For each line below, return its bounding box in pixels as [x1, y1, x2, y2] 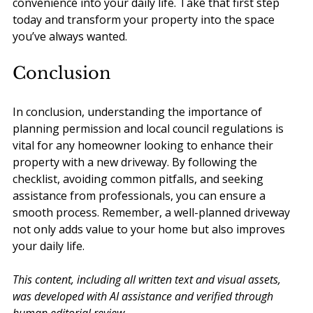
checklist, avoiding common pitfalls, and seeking [13, 171, 266, 187]
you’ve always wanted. [13, 29, 127, 45]
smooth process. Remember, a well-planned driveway [13, 205, 293, 221]
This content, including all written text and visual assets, [13, 272, 284, 288]
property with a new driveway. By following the [13, 154, 260, 170]
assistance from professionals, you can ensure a [13, 188, 268, 204]
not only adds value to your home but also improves [13, 221, 288, 238]
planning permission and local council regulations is [13, 121, 286, 137]
